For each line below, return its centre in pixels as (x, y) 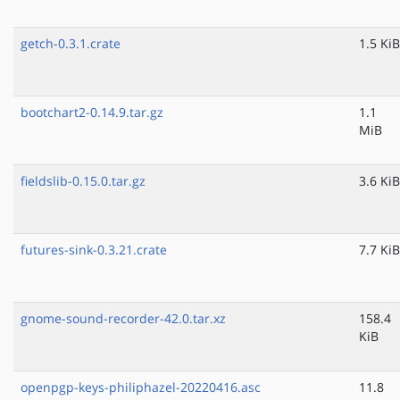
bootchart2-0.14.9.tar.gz (92, 112)
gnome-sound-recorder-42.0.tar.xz (123, 319)
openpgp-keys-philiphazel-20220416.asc (141, 387)
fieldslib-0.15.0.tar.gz (83, 181)
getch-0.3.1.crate (71, 44)
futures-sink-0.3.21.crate (94, 250)
